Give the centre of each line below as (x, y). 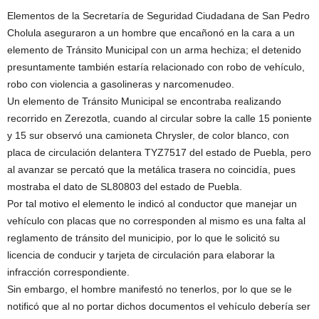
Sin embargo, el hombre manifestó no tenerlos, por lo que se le (150, 289)
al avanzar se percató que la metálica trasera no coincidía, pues (151, 169)
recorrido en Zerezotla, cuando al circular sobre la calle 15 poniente (159, 118)
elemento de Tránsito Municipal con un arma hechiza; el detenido (154, 49)
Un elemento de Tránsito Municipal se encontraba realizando (144, 101)
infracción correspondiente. (68, 272)
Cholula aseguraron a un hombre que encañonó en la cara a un (151, 32)
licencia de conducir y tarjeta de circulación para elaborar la (141, 255)
